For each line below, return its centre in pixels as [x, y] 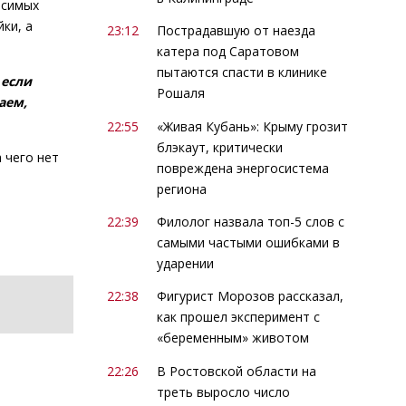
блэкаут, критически [219, 147]
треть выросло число [223, 391]
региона [181, 188]
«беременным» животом [232, 338]
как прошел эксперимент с [238, 317]
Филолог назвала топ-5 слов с [250, 222]
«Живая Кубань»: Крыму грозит [252, 126]
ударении [185, 264]
